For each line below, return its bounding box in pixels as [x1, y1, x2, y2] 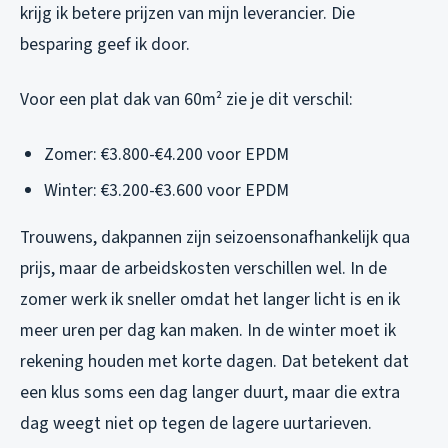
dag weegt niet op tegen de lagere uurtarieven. [20, 411, 372, 437]
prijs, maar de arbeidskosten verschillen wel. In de [20, 256, 387, 282]
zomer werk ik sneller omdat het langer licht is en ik [20, 287, 400, 313]
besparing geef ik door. [20, 31, 190, 57]
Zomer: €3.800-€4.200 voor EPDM [44, 141, 289, 167]
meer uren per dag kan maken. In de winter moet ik [20, 318, 396, 344]
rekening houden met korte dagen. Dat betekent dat [20, 349, 409, 375]
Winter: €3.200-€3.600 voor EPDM [44, 178, 289, 204]
